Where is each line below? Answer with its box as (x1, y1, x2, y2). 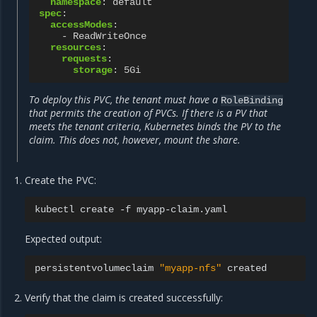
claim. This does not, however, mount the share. (29, 132, 241, 146)
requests (62, 52, 107, 64)
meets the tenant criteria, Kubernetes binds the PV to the (29, 119, 281, 133)
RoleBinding (221, 94, 283, 106)
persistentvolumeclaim (35, 262, 154, 274)
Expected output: (25, 231, 103, 246)
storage (73, 64, 113, 76)
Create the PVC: (25, 173, 97, 187)
